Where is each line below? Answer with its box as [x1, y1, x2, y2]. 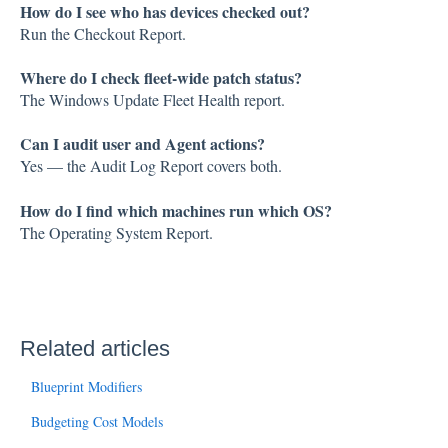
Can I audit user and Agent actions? [19, 132, 265, 156]
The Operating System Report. [19, 221, 213, 243]
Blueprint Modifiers [30, 377, 142, 397]
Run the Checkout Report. [19, 22, 186, 44]
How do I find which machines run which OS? [19, 198, 332, 222]
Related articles [19, 336, 170, 362]
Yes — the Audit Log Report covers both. [19, 155, 282, 177]
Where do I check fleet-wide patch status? [19, 65, 302, 89]
